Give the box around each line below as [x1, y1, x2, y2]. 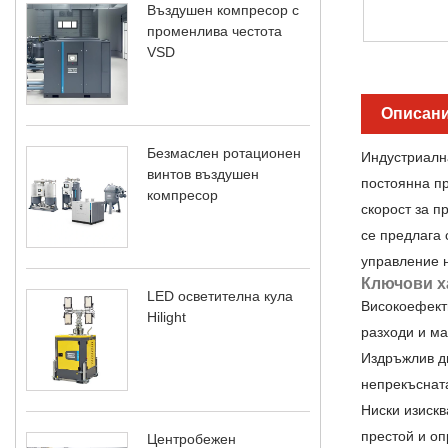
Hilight [147, 308, 186, 325]
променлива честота [147, 22, 282, 39]
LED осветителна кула [147, 287, 293, 304]
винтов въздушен [147, 165, 259, 182]
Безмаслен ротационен [147, 144, 301, 161]
